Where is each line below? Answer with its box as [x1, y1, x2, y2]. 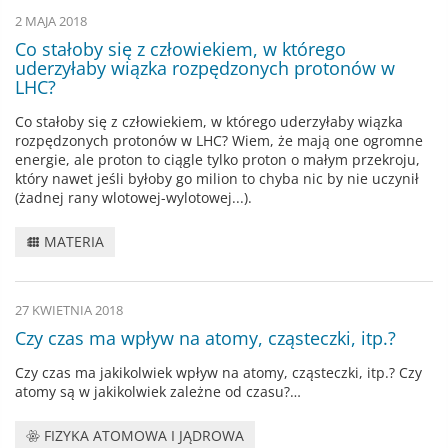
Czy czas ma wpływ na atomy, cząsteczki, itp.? [15, 325, 396, 350]
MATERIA [40, 232, 105, 252]
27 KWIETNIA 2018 [15, 301, 123, 319]
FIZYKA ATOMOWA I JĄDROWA [40, 426, 245, 446]
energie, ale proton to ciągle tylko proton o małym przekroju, [15, 149, 420, 169]
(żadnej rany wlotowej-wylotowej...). [15, 187, 252, 207]
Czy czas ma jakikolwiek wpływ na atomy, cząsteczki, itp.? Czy [15, 362, 422, 382]
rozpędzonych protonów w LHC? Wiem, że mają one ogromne [15, 130, 423, 150]
